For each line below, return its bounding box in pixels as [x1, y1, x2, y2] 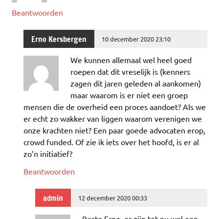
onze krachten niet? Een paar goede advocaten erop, [23, 125, 205, 135]
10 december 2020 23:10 [102, 34, 171, 43]
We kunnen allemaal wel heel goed [70, 55, 192, 65]
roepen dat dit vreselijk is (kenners [70, 66, 190, 77]
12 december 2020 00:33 [78, 193, 148, 202]
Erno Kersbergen [31, 33, 87, 44]
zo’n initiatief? [23, 149, 72, 159]
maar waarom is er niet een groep [70, 90, 188, 100]
